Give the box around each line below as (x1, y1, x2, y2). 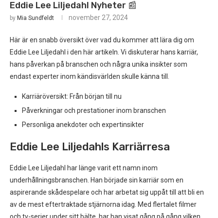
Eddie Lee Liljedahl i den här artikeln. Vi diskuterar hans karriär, (10, 48, 198, 56)
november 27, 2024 (69, 14, 128, 21)
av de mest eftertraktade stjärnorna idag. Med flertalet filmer (10, 200, 197, 208)
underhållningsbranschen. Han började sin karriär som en (10, 176, 183, 184)
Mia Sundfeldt (17, 15, 54, 21)
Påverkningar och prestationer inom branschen (22, 107, 166, 114)
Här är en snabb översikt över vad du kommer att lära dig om (10, 36, 194, 44)
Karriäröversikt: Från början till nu (22, 92, 122, 100)
